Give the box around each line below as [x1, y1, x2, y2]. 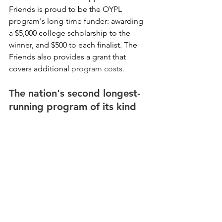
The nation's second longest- [9, 87, 140, 100]
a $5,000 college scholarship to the [9, 28, 132, 38]
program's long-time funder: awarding [9, 16, 145, 26]
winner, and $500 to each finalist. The [9, 40, 139, 50]
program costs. [71, 64, 126, 74]
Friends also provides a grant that [9, 52, 128, 62]
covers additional [9, 64, 71, 74]
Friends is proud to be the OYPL [9, 4, 124, 14]
